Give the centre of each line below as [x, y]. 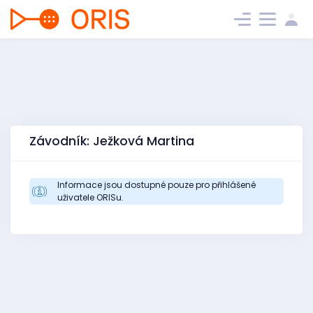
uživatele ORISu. [90, 197]
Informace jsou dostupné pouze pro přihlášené [156, 185]
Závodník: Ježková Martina [112, 141]
